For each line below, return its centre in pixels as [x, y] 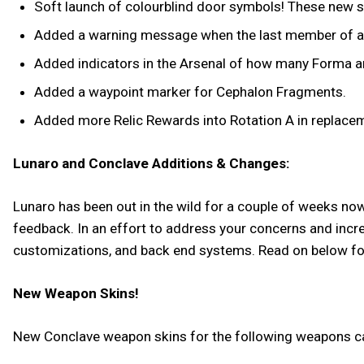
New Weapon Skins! [76, 294]
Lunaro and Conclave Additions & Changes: [152, 164]
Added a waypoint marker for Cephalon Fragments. [190, 92]
